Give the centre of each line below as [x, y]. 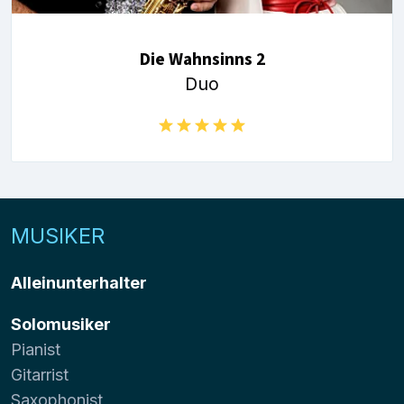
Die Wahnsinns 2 [202, 60]
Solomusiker [61, 324]
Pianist [36, 349]
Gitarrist [40, 374]
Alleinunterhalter [79, 282]
